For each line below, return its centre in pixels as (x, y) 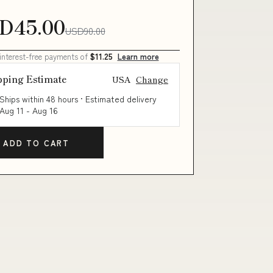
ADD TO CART (36, 143)
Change (152, 79)
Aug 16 (45, 111)
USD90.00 (85, 31)
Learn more (138, 57)
